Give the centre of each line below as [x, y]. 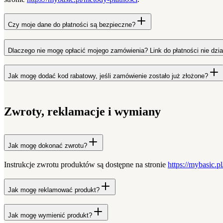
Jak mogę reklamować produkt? [54, 190]
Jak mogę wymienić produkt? [50, 216]
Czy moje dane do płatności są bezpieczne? [72, 24]
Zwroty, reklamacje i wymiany [82, 112]
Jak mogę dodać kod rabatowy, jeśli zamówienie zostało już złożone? [108, 76]
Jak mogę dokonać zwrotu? [48, 146]
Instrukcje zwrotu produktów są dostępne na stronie [86, 165]
